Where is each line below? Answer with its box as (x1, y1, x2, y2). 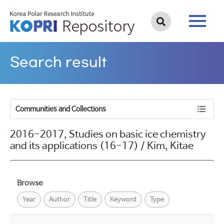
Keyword (110, 196, 136, 203)
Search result (10, 55, 107, 70)
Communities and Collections (15, 105, 106, 113)
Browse (17, 179, 42, 187)
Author (49, 196, 70, 203)
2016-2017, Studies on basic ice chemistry (10, 129, 206, 140)
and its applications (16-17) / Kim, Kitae (10, 140, 193, 152)
